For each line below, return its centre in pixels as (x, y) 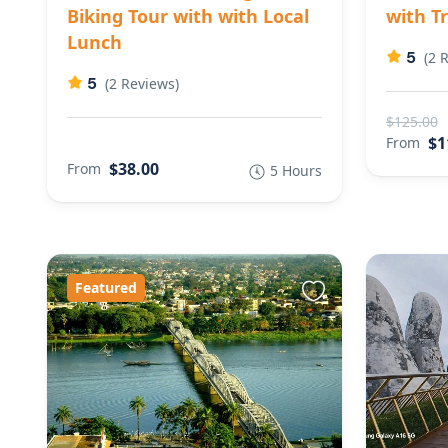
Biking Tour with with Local (188, 15)
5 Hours (295, 170)
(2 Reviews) (142, 83)
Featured (106, 287)
